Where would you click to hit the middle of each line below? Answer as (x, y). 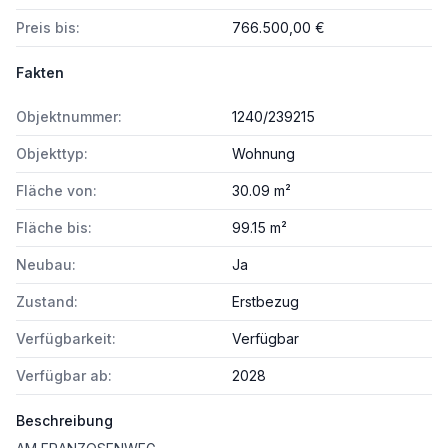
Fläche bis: (54, 227)
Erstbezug (265, 301)
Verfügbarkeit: (66, 338)
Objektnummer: (69, 116)
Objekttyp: (52, 153)
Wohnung (263, 153)
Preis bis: (48, 27)
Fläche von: (56, 190)
